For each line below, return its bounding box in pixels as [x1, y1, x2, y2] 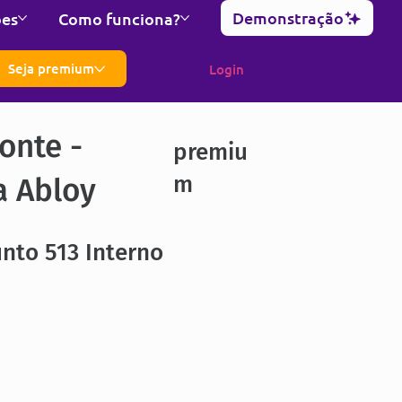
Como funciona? [58, 7, 181, 29]
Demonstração [232, 7, 345, 28]
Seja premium [8, 59, 95, 78]
